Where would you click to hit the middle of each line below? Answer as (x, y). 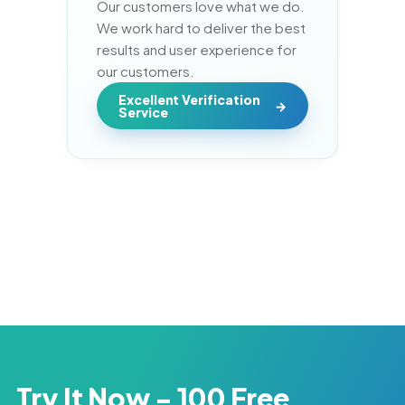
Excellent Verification (189, 100)
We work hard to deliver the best (201, 28)
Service (143, 113)
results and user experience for (197, 50)
